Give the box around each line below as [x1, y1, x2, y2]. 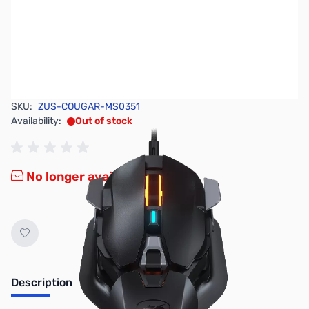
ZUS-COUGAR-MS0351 [38, 101, 140, 112]
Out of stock [75, 115, 132, 127]
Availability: [11, 115, 61, 127]
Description [11, 276, 72, 289]
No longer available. [23, 169, 145, 184]
